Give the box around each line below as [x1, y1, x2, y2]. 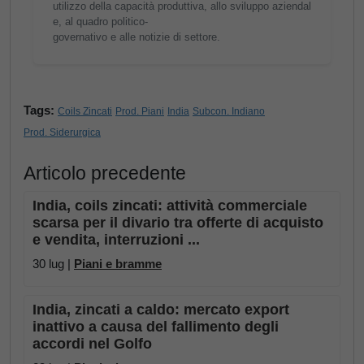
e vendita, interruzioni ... [32, 232, 200, 248]
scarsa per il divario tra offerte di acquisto [32, 214, 323, 231]
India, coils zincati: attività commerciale [32, 197, 307, 214]
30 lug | [32, 257, 74, 271]
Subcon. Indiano [193, 106, 265, 117]
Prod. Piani [115, 106, 164, 117]
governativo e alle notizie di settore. [53, 31, 220, 43]
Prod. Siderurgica [24, 127, 101, 138]
